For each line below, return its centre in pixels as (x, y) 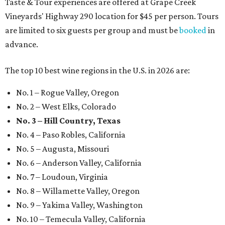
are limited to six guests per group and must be (92, 30)
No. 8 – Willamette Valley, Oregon (78, 191)
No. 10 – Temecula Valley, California (81, 219)
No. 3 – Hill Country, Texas (68, 121)
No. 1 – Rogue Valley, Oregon (68, 92)
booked (193, 30)
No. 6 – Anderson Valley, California (79, 163)
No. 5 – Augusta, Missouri (63, 149)
